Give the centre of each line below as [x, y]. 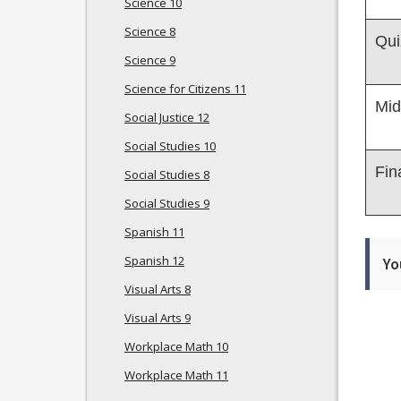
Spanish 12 [154, 260]
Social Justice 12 [167, 117]
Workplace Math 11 [176, 375]
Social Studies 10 [170, 146]
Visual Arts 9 [158, 318]
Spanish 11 [154, 232]
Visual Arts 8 [158, 289]
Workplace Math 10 [176, 346]
